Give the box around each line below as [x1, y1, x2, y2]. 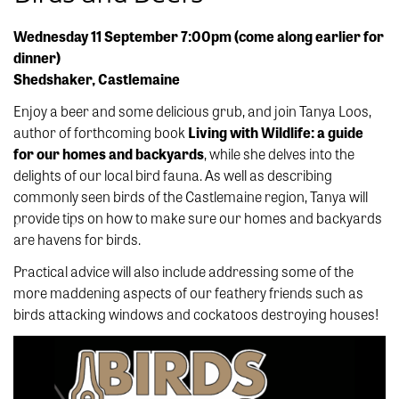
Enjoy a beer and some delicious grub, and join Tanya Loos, [13, 101, 371, 122]
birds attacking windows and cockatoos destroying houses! [13, 304, 379, 325]
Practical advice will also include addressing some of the [13, 261, 354, 282]
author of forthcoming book [13, 122, 185, 143]
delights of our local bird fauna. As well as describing [13, 165, 332, 186]
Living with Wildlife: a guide [185, 122, 363, 143]
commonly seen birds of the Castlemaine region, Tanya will [13, 186, 368, 208]
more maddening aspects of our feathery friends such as [13, 282, 363, 304]
